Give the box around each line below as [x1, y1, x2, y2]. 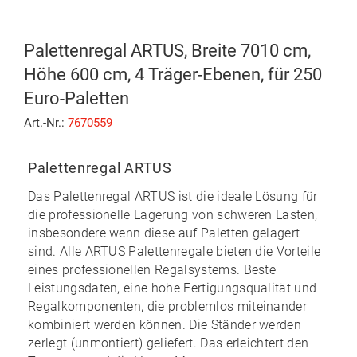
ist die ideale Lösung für [175, 188, 318, 204]
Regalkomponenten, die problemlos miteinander [28, 298, 308, 314]
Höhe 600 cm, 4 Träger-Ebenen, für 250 [24, 64, 322, 84]
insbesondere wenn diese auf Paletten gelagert [28, 225, 300, 241]
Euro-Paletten [24, 88, 129, 108]
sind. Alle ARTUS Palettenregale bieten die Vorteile [28, 243, 321, 259]
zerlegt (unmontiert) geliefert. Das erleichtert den [28, 335, 309, 351]
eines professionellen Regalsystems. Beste [28, 261, 277, 277]
